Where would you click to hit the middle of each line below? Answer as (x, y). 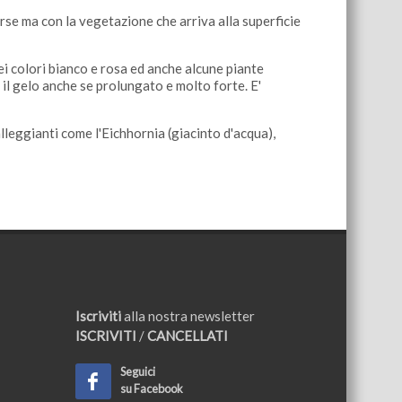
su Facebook (151, 389)
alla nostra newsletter (188, 316)
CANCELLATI (186, 336)
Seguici (137, 371)
